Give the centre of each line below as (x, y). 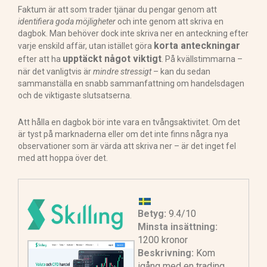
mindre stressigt (122, 72)
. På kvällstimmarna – (202, 59)
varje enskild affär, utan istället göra (86, 46)
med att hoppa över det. (63, 158)
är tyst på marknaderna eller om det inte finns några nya (123, 134)
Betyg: (152, 214)
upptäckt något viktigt (112, 59)
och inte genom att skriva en (170, 22)
